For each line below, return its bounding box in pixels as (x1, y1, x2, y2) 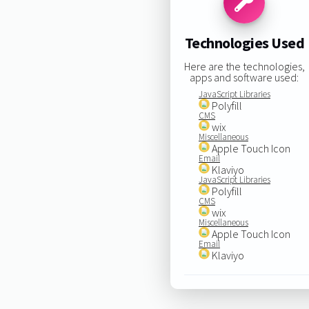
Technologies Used (184, 33, 305, 53)
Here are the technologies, (183, 59, 305, 73)
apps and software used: (190, 70, 299, 84)
